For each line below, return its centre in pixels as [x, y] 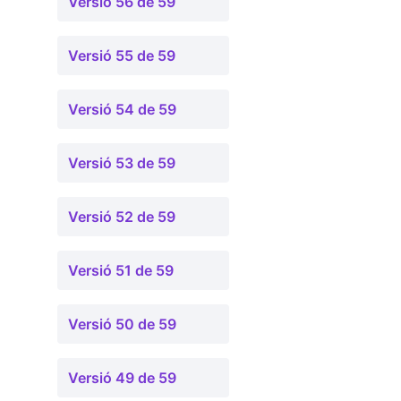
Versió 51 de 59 [121, 270]
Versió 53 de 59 [122, 163]
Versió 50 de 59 [122, 324]
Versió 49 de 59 [122, 378]
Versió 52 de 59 [122, 217]
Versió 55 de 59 [122, 55]
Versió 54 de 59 [122, 109]
